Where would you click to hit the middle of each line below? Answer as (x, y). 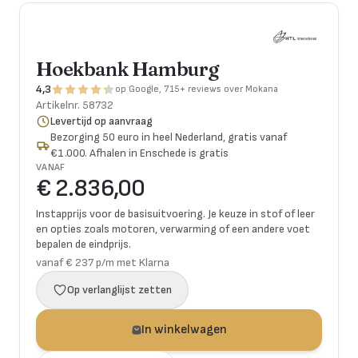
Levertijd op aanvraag (102, 121)
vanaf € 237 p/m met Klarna (103, 263)
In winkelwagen (184, 330)
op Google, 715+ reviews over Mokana (197, 89)
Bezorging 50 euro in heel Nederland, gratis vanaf (169, 137)
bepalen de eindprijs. (84, 244)
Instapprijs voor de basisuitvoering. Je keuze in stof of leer (175, 214)
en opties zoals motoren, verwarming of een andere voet (173, 229)
